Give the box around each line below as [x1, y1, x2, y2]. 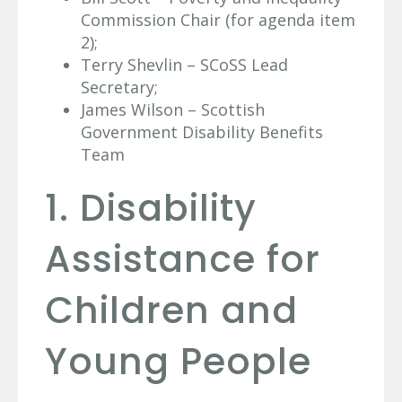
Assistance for [45, 232, 320, 284]
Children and [45, 284, 298, 336]
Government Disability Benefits [81, 120, 323, 143]
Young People [45, 335, 311, 387]
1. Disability [45, 181, 257, 233]
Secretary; [81, 75, 158, 98]
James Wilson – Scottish [81, 98, 265, 120]
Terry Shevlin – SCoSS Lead [81, 53, 288, 75]
